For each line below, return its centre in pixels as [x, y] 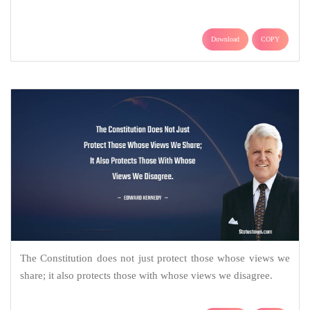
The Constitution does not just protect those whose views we [155, 258]
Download [225, 39]
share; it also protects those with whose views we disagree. [146, 276]
